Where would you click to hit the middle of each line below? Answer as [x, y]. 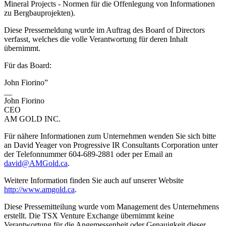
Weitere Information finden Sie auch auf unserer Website [94, 180]
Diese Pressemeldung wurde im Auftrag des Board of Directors [104, 30]
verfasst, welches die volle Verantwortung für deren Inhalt [96, 39]
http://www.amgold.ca [39, 189]
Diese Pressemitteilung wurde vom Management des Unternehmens [111, 206]
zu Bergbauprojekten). [40, 13]
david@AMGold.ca [36, 163]
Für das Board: [28, 65]
